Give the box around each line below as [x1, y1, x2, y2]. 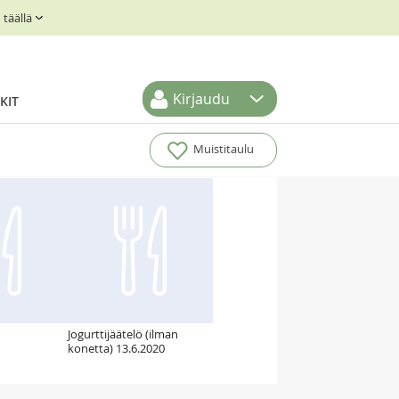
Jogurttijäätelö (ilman [68, 326, 178, 342]
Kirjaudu [173, 89, 230, 109]
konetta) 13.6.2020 [68, 340, 165, 356]
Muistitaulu [192, 141, 254, 158]
